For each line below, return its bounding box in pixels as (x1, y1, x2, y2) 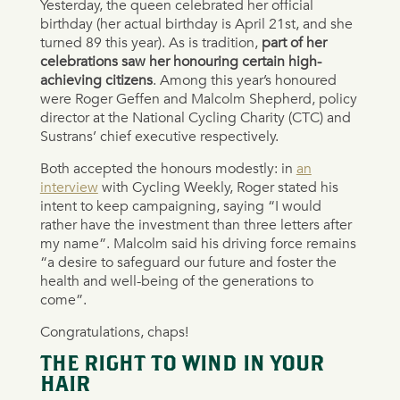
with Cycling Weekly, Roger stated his (97, 178, 338, 196)
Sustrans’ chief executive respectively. (39, 127, 279, 146)
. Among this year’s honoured (152, 71, 337, 89)
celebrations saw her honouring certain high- (39, 52, 321, 71)
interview (39, 178, 98, 196)
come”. (39, 290, 87, 309)
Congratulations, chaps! (39, 322, 188, 341)
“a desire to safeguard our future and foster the (39, 253, 337, 271)
